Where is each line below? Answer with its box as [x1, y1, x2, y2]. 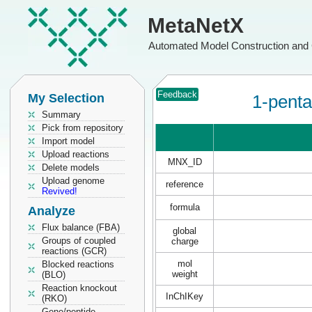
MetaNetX [148, 14, 244, 37]
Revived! [42, 186, 77, 196]
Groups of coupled [42, 235, 116, 246]
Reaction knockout [42, 283, 117, 293]
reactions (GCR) [42, 246, 107, 256]
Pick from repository [42, 123, 123, 133]
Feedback [157, 89, 197, 100]
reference [166, 179, 203, 189]
